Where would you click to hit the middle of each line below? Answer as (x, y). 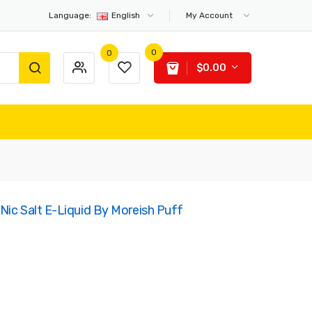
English (127, 16)
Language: (70, 16)
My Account (209, 16)
